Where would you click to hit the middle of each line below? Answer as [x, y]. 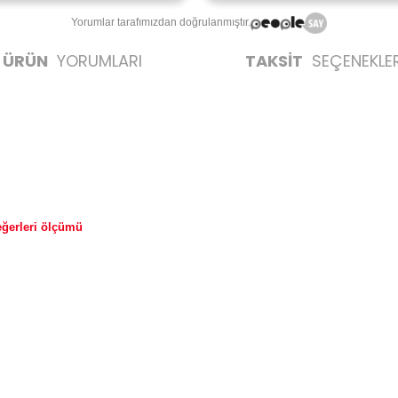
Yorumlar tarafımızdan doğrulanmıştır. [161, 22]
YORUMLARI [97, 61]
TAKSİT [274, 61]
